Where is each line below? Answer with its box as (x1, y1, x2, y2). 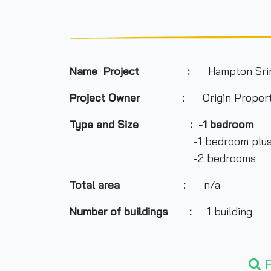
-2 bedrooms (69, 151, 259, 165)
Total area (69, 178, 126, 191)
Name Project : (69, 64, 196, 77)
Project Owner (69, 91, 143, 104)
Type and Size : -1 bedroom (69, 117, 253, 131)
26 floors (201, 248, 253, 261)
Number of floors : (69, 248, 201, 261)
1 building (191, 204, 252, 218)
